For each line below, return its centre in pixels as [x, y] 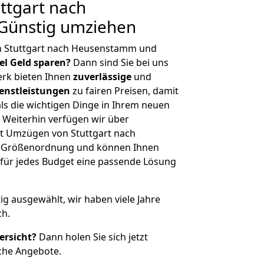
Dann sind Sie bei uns [120, 62]
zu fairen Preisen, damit [124, 91]
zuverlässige [102, 77]
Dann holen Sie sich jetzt [92, 237]
